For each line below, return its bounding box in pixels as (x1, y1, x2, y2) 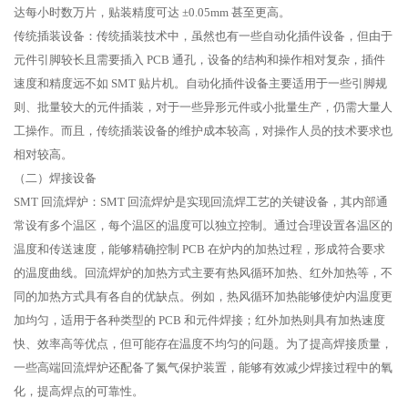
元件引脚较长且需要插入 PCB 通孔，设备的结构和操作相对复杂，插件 (14, 53, 385, 67)
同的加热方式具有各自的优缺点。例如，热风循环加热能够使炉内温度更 (14, 290, 393, 304)
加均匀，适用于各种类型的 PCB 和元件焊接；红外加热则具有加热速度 (14, 313, 385, 328)
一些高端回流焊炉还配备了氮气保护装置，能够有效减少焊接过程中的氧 (14, 361, 393, 375)
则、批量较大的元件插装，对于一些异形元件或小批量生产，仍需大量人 (14, 100, 393, 115)
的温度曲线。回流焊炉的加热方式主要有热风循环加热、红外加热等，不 (14, 266, 393, 280)
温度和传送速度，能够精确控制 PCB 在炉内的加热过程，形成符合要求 (14, 242, 385, 257)
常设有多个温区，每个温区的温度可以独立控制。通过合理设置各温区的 (14, 219, 393, 233)
